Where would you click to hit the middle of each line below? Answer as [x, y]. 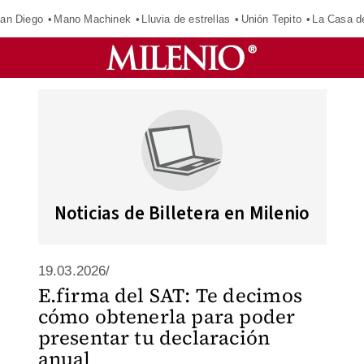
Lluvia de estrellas [186, 19]
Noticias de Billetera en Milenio [182, 213]
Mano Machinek [92, 19]
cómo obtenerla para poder [167, 316]
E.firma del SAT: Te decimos [170, 295]
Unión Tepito [271, 19]
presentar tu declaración [154, 338]
